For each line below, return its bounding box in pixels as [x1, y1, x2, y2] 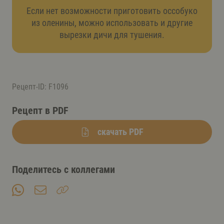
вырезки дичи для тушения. [59, 29, 164, 40]
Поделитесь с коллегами [12, 163, 115, 175]
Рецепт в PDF [12, 104, 68, 116]
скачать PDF [97, 126, 143, 137]
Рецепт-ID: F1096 [12, 81, 68, 91]
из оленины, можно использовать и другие [31, 17, 192, 28]
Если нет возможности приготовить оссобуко [26, 5, 197, 16]
